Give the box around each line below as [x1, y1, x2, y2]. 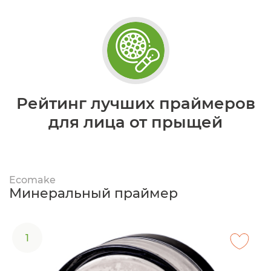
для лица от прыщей [48, 113, 223, 132]
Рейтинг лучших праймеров [16, 94, 255, 113]
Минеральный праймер [9, 185, 178, 201]
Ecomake [9, 174, 56, 186]
